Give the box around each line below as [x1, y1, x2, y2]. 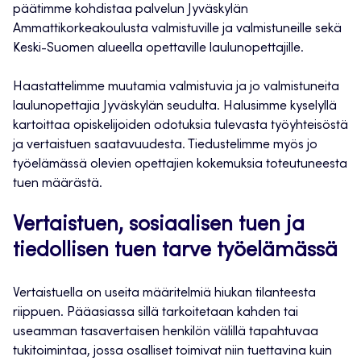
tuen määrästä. [13, 177, 102, 191]
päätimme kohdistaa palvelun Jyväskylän [13, 3, 248, 17]
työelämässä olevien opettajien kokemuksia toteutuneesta [13, 158, 347, 172]
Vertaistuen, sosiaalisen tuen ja [13, 215, 305, 237]
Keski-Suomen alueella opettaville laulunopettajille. [13, 42, 304, 56]
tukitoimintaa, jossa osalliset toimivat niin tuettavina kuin [13, 345, 332, 359]
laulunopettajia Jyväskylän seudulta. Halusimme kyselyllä [13, 100, 337, 114]
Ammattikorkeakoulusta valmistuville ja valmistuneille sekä [13, 23, 342, 36]
